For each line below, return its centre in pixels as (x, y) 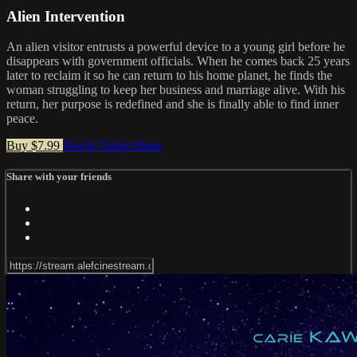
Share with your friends (59, 177)
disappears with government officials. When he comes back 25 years (178, 61)
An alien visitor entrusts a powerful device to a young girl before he (176, 47)
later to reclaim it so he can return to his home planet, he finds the (169, 76)
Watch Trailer (98, 146)
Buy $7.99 (35, 146)
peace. (22, 119)
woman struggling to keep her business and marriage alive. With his (176, 90)
